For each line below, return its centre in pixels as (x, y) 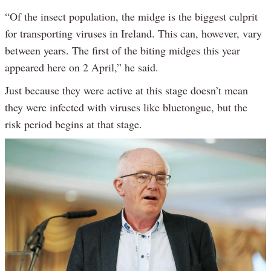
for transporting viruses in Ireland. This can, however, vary (133, 34)
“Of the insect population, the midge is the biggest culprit (131, 17)
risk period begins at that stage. (73, 124)
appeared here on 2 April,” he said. (82, 67)
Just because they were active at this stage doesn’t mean (126, 90)
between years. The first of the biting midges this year (122, 51)
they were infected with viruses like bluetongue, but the (126, 107)
